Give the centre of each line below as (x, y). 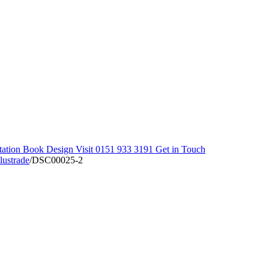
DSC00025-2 (57, 160)
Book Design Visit (58, 149)
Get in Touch (180, 149)
